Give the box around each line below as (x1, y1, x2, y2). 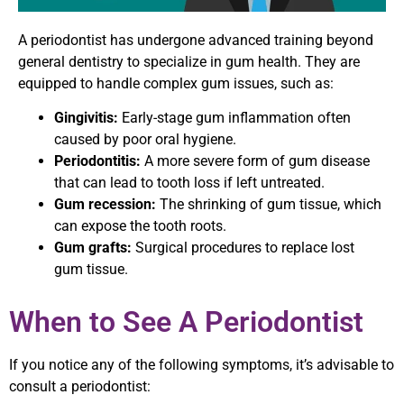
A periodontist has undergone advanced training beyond (18, 31, 373, 49)
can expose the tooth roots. (54, 217, 226, 235)
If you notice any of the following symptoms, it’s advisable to (9, 356, 394, 374)
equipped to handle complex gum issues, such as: (18, 74, 334, 92)
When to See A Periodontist (9, 305, 363, 340)
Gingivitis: (54, 109, 118, 127)
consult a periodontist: (9, 378, 151, 396)
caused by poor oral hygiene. (54, 131, 236, 149)
